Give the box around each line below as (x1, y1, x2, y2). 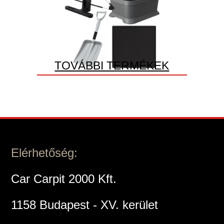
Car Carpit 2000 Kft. (11, 171, 117, 185)
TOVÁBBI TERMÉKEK (54, 58, 169, 72)
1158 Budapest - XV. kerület (11, 197, 158, 211)
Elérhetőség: (11, 145, 78, 159)
